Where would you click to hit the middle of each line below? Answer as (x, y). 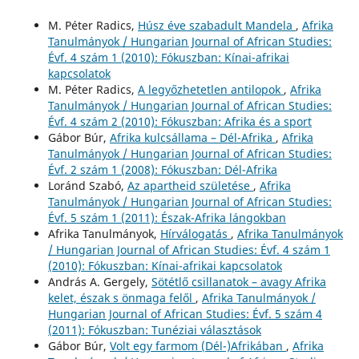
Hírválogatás (195, 234)
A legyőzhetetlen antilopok (210, 90)
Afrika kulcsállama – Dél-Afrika (192, 138)
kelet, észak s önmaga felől (121, 298)
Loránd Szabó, (87, 186)
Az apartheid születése (190, 186)
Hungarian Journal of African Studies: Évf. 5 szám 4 (185, 314)
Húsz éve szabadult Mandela (216, 26)
